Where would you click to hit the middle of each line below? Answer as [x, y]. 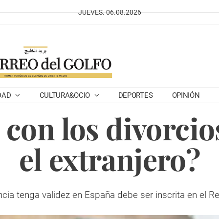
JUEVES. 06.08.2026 [109, 12]
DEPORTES [135, 95]
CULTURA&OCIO [66, 95]
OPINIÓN [186, 95]
